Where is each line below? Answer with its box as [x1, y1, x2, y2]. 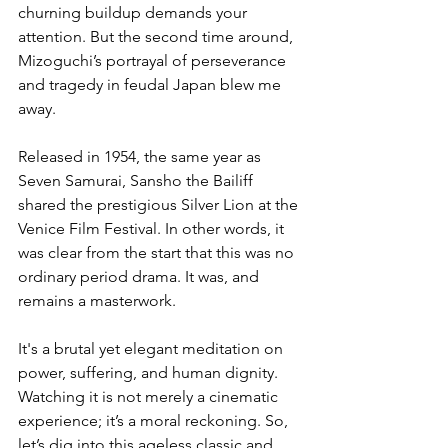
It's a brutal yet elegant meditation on [18, 338, 287, 358]
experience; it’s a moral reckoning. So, [18, 410, 292, 430]
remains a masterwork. [18, 290, 176, 310]
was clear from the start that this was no [18, 242, 298, 262]
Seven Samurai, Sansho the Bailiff [18, 170, 257, 190]
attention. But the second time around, [18, 26, 297, 46]
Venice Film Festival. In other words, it [18, 218, 288, 238]
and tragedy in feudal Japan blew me [18, 74, 285, 94]
